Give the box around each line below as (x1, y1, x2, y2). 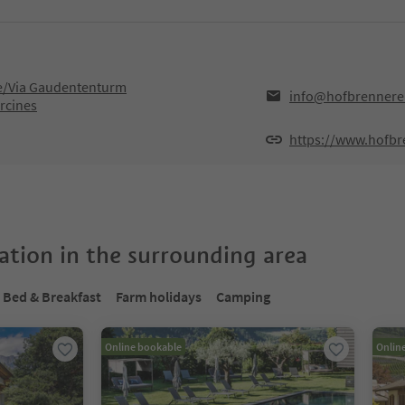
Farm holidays (116, 287, 202, 306)
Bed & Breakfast (3, 287, 101, 306)
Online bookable (105, 340, 182, 353)
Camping (216, 287, 270, 306)
